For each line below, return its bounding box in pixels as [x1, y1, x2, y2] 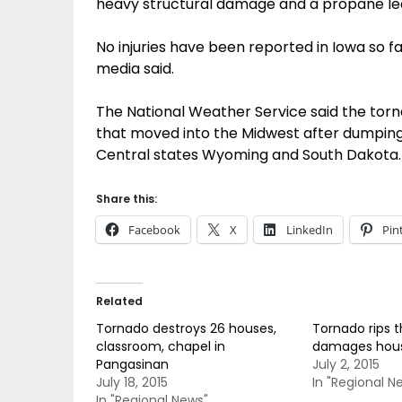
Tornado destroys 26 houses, [96, 319, 276, 337]
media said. [96, 58, 174, 79]
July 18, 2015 [96, 373, 168, 391]
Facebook [128, 222, 180, 238]
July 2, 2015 [311, 355, 380, 373]
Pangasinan [96, 355, 169, 373]
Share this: [96, 191, 157, 206]
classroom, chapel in [96, 337, 225, 355]
